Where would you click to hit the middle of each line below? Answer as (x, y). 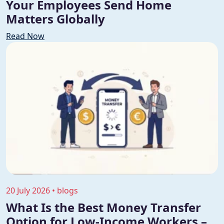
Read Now (25, 36)
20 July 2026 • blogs (42, 191)
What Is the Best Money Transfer (103, 207)
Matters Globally (55, 18)
